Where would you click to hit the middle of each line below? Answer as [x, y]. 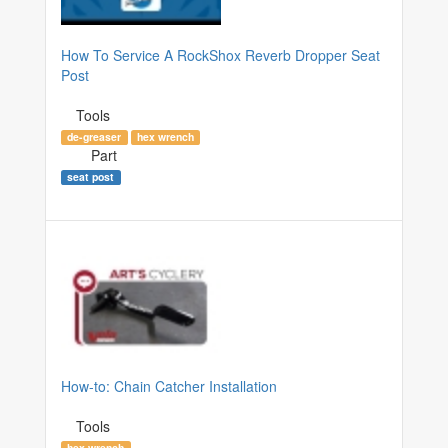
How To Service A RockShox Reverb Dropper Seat [220, 54]
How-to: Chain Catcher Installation [169, 385]
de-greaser [94, 136]
